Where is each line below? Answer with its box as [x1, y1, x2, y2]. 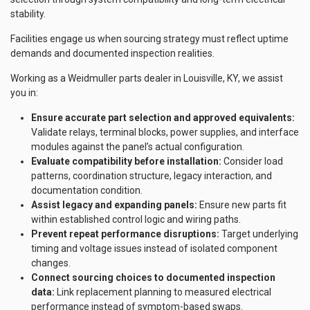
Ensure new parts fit [197, 199, 286, 211]
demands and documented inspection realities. [10, 48, 215, 60]
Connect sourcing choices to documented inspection [31, 272, 275, 284]
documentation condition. [31, 185, 143, 197]
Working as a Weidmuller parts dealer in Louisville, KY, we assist [10, 73, 283, 84]
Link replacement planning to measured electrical [55, 286, 271, 298]
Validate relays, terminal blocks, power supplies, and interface [31, 127, 299, 138]
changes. [31, 257, 71, 269]
